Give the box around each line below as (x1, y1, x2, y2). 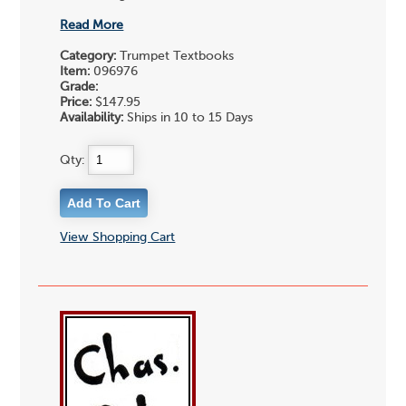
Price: (60, 96, 92, 110)
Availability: (60, 111, 124, 125)
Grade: (60, 81, 99, 94)
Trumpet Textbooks (116, 50, 235, 63)
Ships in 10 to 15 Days (123, 111, 254, 125)
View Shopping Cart (60, 230, 176, 244)
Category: (60, 50, 117, 63)
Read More (60, 19, 124, 33)
